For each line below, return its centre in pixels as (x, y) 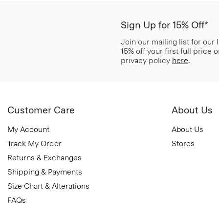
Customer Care (41, 110)
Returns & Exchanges (44, 157)
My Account (28, 129)
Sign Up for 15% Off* (164, 25)
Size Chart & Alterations (48, 186)
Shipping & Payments (45, 172)
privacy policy (146, 60)
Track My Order (34, 143)
